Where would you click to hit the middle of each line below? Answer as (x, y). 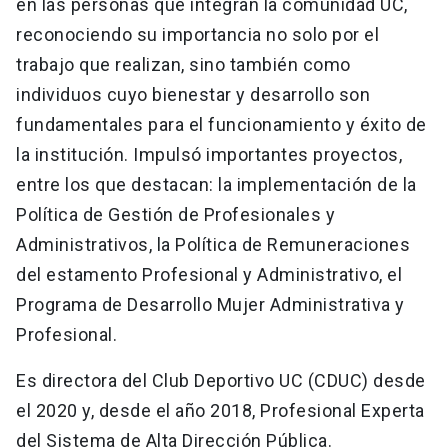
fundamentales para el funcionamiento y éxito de (221, 125)
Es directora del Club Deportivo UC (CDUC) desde (221, 381)
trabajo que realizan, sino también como (183, 65)
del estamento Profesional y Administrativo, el (209, 275)
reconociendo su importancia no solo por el (197, 35)
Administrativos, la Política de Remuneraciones (213, 245)
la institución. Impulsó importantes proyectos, (209, 155)
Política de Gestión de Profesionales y (175, 215)
